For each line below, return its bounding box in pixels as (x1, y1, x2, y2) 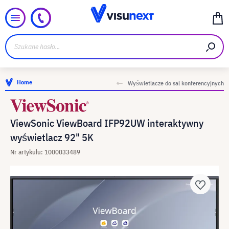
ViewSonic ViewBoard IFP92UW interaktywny (10, 116, 203, 130)
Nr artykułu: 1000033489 (10, 148, 80, 156)
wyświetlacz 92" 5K (10, 130, 94, 144)
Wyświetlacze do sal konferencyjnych (128, 79, 224, 87)
